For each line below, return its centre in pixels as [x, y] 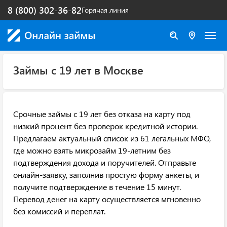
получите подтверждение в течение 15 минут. [97, 187]
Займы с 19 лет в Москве [78, 70]
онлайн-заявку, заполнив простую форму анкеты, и [106, 175]
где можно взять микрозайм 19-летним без [92, 150]
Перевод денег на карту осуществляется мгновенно [107, 199]
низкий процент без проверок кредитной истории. [105, 126]
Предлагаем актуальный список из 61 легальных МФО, [112, 138]
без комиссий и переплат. [59, 211]
